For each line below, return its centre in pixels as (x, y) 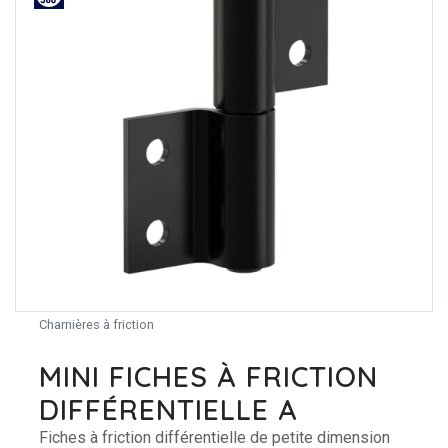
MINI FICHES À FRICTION (208, 376)
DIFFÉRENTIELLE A (168, 409)
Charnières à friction (96, 324)
